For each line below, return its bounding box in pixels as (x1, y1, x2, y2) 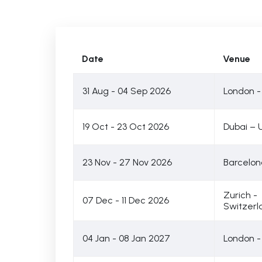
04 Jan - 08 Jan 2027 (82, 233, 170, 244)
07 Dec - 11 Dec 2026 (82, 195, 169, 206)
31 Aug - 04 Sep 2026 (82, 85, 171, 96)
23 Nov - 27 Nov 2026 (82, 157, 172, 168)
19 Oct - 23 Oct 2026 (82, 121, 169, 132)
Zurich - (223, 189, 257, 201)
